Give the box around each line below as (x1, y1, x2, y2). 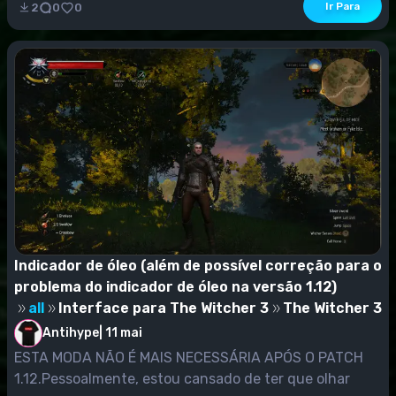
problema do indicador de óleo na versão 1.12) (14, 278, 337, 295)
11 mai (105, 325, 142, 341)
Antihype (42, 324, 99, 340)
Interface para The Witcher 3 (58, 299, 269, 316)
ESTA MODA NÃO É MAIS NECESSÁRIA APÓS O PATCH (14, 348, 363, 366)
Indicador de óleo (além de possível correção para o (14, 256, 382, 274)
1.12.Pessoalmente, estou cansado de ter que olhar (14, 369, 350, 387)
